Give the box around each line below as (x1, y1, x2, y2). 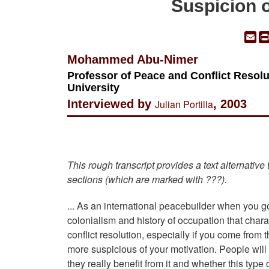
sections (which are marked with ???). (67, 172, 227, 187)
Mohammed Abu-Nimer (67, 53, 198, 67)
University (67, 82, 119, 94)
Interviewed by (67, 97, 155, 111)
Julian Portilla (155, 97, 213, 112)
